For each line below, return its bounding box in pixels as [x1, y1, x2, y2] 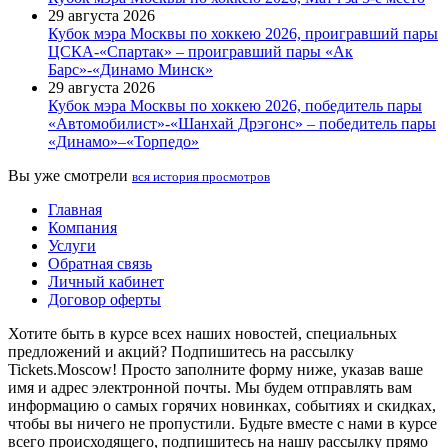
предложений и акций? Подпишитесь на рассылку [8, 342, 354, 360]
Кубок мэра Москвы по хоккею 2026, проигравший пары [48, 24, 438, 42]
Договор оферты [48, 290, 161, 308]
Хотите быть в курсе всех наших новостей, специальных [8, 324, 397, 342]
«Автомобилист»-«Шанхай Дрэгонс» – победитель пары [48, 114, 436, 132]
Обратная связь [48, 254, 152, 272]
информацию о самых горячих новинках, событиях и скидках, [8, 396, 436, 414]
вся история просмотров [132, 168, 270, 184]
